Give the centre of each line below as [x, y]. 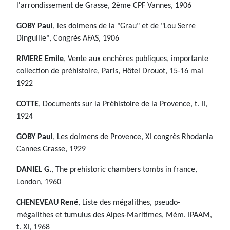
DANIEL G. [34, 170]
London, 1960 [39, 183]
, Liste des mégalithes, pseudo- [129, 203]
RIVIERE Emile [40, 59]
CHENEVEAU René [47, 203]
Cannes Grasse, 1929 [51, 150]
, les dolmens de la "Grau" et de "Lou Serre [124, 26]
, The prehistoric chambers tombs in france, [124, 170]
